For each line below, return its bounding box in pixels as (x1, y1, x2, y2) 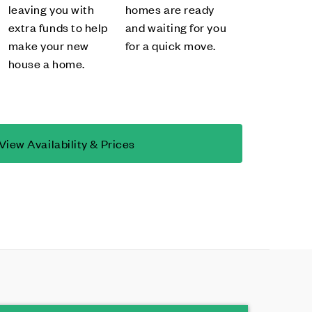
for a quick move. (125, 38, 217, 53)
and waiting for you (125, 19, 227, 35)
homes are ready (125, 1, 214, 17)
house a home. (8, 56, 85, 71)
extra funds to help (8, 19, 108, 35)
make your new (8, 38, 89, 53)
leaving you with (8, 1, 95, 17)
